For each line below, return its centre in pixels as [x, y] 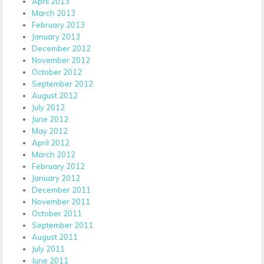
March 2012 [54, 154]
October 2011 [57, 213]
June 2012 [50, 119]
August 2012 [55, 95]
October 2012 [57, 72]
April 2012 [51, 142]
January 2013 [56, 36]
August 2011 [55, 237]
